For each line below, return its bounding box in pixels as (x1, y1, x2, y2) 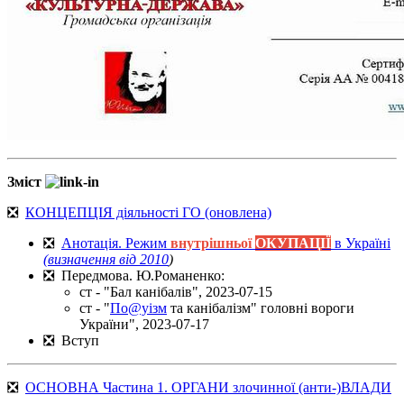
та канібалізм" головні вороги (167, 300, 354, 317)
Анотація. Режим (61, 235, 170, 252)
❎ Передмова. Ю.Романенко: (43, 268, 225, 284)
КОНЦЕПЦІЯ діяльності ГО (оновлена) (25, 205, 271, 221)
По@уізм (110, 300, 167, 317)
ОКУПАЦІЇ (255, 235, 331, 252)
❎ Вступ (43, 333, 99, 349)
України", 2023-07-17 (79, 317, 209, 333)
